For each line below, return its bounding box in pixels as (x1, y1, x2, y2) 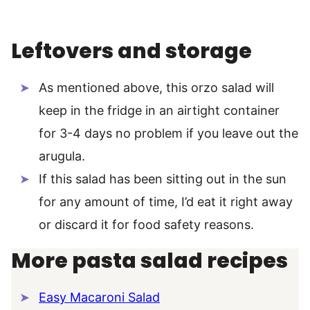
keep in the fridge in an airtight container (39, 103, 280, 118)
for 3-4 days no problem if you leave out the (39, 126, 298, 141)
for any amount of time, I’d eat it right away (39, 194, 293, 210)
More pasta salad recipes (11, 246, 288, 276)
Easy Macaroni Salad (39, 290, 160, 305)
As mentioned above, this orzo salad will (39, 80, 274, 95)
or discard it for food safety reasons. (39, 217, 254, 232)
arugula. (39, 149, 85, 164)
